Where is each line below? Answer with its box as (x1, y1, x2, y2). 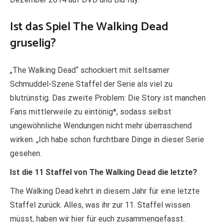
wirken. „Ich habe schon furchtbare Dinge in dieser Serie (10, 134, 204, 144)
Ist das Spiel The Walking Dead (10, 17, 168, 37)
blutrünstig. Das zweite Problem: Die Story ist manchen (10, 93, 206, 103)
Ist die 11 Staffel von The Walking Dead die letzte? (10, 167, 197, 177)
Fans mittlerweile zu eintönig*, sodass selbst (10, 107, 171, 116)
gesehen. (10, 148, 42, 158)
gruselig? (10, 33, 56, 53)
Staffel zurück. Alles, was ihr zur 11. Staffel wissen (10, 200, 190, 210)
